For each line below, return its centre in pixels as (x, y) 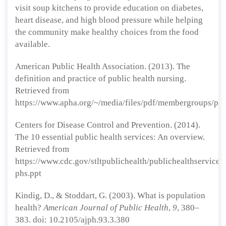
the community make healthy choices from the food (107, 32)
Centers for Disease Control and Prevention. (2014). (108, 125)
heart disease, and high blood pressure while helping (109, 20)
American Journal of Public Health (106, 208)
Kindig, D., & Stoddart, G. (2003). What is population (110, 195)
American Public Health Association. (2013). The (103, 66)
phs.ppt (28, 173)
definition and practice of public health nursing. (101, 78)
